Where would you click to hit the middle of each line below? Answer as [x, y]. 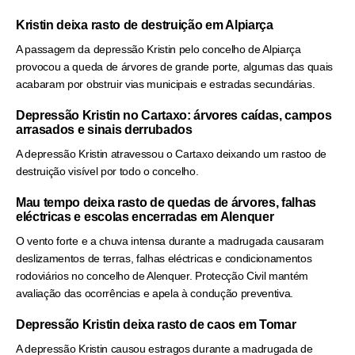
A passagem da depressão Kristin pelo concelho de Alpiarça [158, 50]
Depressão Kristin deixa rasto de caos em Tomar [156, 325]
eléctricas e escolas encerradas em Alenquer [145, 217]
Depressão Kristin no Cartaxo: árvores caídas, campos [174, 116]
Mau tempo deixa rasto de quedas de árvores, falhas [166, 203]
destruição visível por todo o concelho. [107, 172]
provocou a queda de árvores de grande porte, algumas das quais [175, 67]
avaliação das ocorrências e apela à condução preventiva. [155, 294]
